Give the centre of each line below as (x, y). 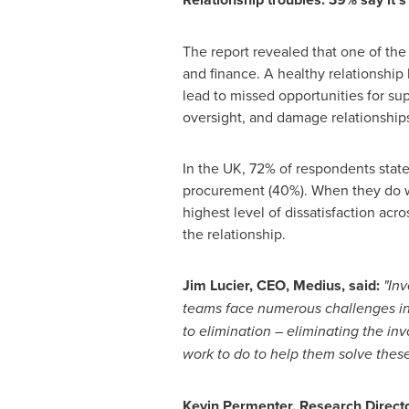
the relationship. (236, 234)
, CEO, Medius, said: (314, 285)
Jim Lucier (215, 285)
